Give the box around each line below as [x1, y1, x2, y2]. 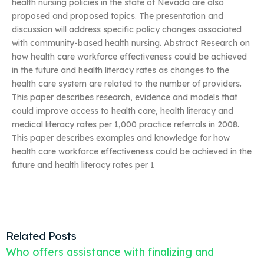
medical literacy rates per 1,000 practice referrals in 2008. [12, 119, 239, 130]
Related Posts [6, 229, 77, 243]
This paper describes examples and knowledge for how [12, 133, 230, 144]
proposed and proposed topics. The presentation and [12, 11, 223, 22]
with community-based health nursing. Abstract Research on [12, 38, 250, 49]
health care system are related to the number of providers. [12, 78, 242, 90]
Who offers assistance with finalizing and [6, 245, 214, 259]
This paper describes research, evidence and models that [12, 92, 237, 103]
